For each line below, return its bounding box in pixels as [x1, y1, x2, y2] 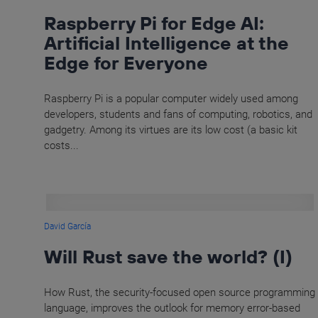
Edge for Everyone [44, 51, 208, 75]
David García [44, 221, 91, 232]
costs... [44, 139, 79, 153]
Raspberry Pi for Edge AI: [44, 11, 264, 35]
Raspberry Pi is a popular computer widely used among [44, 92, 298, 106]
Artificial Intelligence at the [44, 31, 289, 55]
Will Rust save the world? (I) [44, 245, 292, 269]
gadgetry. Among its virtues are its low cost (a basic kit [44, 124, 297, 137]
